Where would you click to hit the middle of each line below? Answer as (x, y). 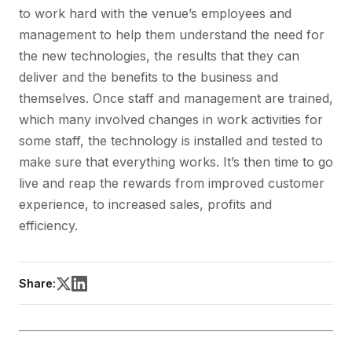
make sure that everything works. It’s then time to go (176, 162)
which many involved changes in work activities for (171, 119)
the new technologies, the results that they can (159, 56)
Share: (37, 283)
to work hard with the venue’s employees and (155, 13)
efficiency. (48, 225)
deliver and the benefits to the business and (148, 77)
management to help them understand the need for (172, 35)
